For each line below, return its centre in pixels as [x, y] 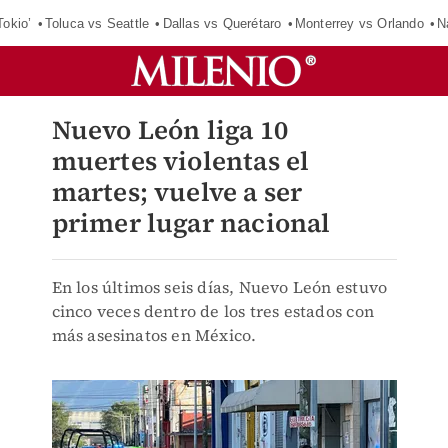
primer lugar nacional [191, 223]
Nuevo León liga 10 [170, 130]
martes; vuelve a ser [177, 192]
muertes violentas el [180, 161]
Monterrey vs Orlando [359, 23]
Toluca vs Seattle [97, 23]
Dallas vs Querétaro [222, 23]
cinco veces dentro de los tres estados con [212, 311]
